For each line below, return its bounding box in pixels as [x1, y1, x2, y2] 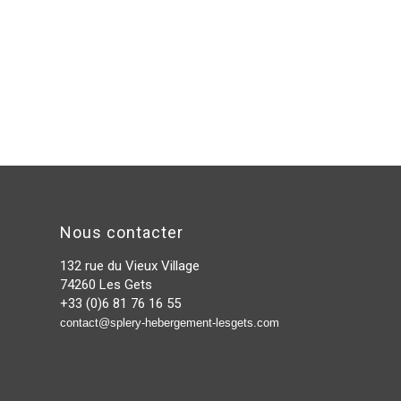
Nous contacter [60, 223, 183, 243]
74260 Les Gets [60, 277, 152, 294]
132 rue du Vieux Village [60, 258, 200, 275]
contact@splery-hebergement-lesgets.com [60, 316, 279, 330]
